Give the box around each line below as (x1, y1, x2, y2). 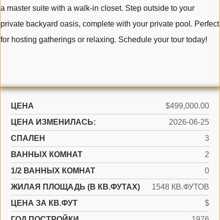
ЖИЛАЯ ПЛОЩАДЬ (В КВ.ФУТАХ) (11, 183, 140, 191)
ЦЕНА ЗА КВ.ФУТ (11, 199, 78, 207)
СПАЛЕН (11, 134, 45, 142)
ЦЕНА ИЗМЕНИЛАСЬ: (11, 118, 96, 126)
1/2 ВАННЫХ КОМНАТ (11, 166, 95, 175)
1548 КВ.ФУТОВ (152, 183, 209, 191)
